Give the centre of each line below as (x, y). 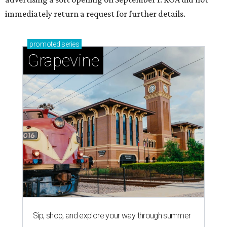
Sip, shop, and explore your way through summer (112, 215)
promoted (45, 44)
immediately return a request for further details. (95, 13)
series (70, 44)
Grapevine (63, 60)
